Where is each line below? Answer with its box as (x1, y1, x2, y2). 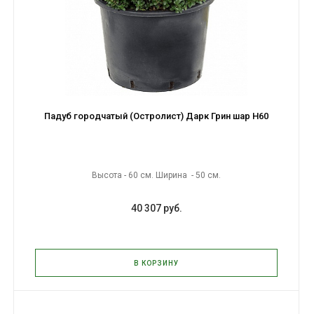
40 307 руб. (130, 203, 182, 214)
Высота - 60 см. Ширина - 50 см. (92, 170, 221, 180)
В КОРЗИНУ (134, 259, 179, 267)
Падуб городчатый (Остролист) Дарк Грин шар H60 (44, 111, 268, 121)
